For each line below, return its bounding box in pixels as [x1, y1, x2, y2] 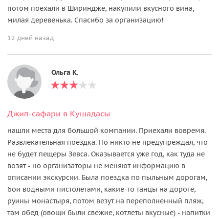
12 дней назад [7, 33, 54, 42]
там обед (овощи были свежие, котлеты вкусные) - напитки [7, 208, 210, 217]
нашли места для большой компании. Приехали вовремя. [7, 126, 206, 135]
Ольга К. [51, 67, 79, 77]
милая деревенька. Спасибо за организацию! [7, 15, 164, 24]
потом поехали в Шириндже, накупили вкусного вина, [7, 3, 194, 13]
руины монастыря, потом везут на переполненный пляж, [7, 196, 203, 205]
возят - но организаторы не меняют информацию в [7, 161, 185, 170]
